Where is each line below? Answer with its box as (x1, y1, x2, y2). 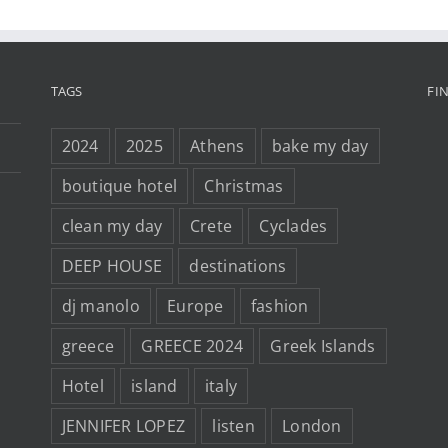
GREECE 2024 (141, 335, 244, 358)
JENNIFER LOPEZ (61, 415, 186, 438)
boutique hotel (61, 175, 178, 198)
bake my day (271, 135, 369, 158)
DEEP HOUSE (61, 255, 163, 278)
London (282, 415, 342, 438)
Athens (190, 135, 245, 158)
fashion (250, 295, 309, 318)
